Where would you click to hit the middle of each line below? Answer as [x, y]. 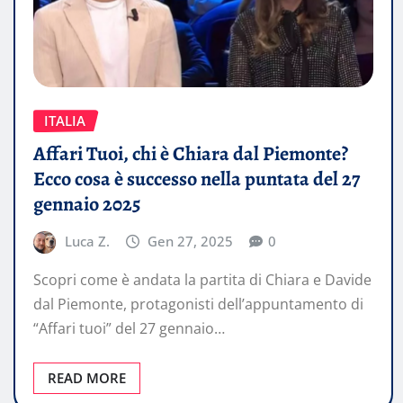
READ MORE [87, 378]
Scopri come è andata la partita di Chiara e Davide [202, 280]
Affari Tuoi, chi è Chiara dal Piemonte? [191, 153]
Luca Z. [87, 241]
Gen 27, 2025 [191, 241]
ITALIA [65, 121]
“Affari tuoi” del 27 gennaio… [129, 329]
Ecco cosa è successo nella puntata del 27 [197, 179]
